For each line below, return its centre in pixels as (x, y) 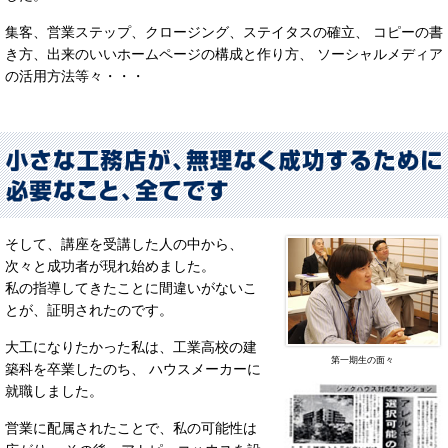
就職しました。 (54, 391)
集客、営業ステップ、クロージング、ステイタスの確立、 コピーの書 (224, 32)
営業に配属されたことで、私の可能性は (131, 428)
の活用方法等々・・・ (75, 76)
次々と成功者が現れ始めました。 (110, 266)
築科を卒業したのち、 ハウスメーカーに (133, 369)
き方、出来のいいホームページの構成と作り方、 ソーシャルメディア (224, 54)
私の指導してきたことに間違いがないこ (131, 288)
